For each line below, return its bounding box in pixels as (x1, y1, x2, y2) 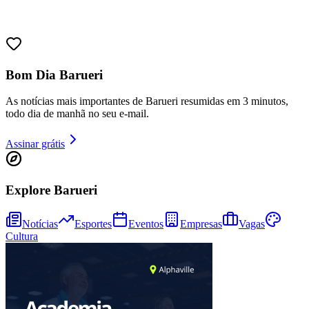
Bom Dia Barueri (6, 67, 103, 82)
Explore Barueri (6, 183, 97, 198)
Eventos (128, 217, 163, 230)
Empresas (180, 217, 222, 230)
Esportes (74, 217, 112, 230)
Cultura (6, 230, 38, 242)
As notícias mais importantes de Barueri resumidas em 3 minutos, (6, 95, 288, 108)
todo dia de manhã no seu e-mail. (6, 108, 149, 120)
